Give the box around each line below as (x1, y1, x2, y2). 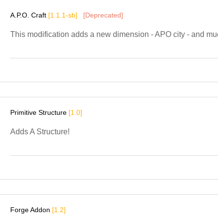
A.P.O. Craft (10, 11, 48, 19)
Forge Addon (10, 205, 52, 214)
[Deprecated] (83, 11, 123, 19)
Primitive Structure (10, 108, 69, 116)
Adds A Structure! (10, 127, 70, 136)
